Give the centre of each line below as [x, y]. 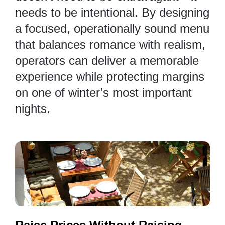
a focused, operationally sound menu [112, 29]
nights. [33, 109]
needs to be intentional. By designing [112, 13]
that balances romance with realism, [110, 45]
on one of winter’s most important [103, 93]
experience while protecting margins [110, 77]
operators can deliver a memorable [107, 61]
